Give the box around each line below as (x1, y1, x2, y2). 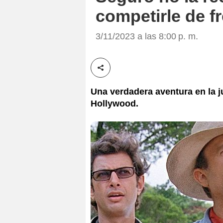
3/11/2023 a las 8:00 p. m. (96, 31, 198, 41)
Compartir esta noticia (100, 69, 178, 78)
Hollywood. (91, 98, 138, 109)
